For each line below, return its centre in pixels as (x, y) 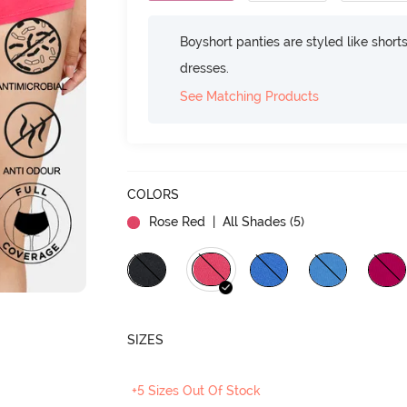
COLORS (154, 194)
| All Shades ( (252, 221)
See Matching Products (250, 96)
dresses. (205, 68)
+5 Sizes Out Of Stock (197, 390)
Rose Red (178, 221)
